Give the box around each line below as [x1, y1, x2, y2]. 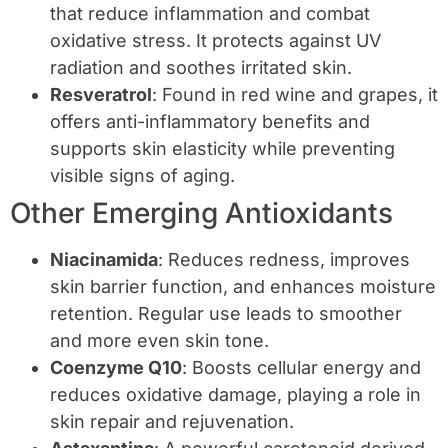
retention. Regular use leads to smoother [50, 303, 402, 324]
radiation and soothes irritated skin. [50, 57, 352, 78]
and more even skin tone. [50, 330, 269, 351]
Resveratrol [50, 84, 152, 105]
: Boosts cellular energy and [182, 357, 421, 378]
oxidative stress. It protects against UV [50, 30, 381, 51]
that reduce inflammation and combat [50, 3, 370, 24]
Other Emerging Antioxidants [10, 196, 393, 230]
